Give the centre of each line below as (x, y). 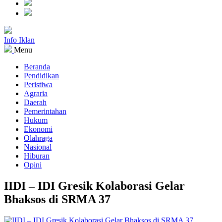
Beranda (37, 67)
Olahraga (38, 138)
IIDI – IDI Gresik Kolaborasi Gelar (94, 186)
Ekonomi (38, 129)
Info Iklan (19, 40)
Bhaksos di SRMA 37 (57, 199)
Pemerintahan (45, 111)
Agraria (36, 93)
